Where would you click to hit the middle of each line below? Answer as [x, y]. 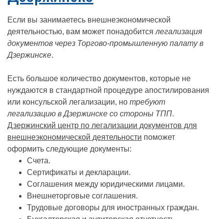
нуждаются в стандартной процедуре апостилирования [108, 90]
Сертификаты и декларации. [79, 172]
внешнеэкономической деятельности [75, 137]
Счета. [39, 161]
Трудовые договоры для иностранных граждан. [113, 208]
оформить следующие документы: [69, 149]
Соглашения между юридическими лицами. [106, 184]
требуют [147, 102]
